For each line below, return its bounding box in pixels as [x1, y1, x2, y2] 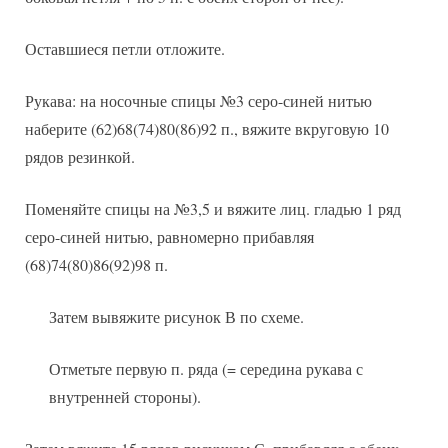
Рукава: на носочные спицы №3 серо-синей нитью [25, 90, 372, 112]
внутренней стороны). [49, 386, 201, 408]
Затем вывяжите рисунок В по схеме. [49, 306, 304, 328]
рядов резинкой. [25, 146, 135, 168]
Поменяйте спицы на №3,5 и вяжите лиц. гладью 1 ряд [25, 198, 401, 220]
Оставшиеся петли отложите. [25, 38, 225, 60]
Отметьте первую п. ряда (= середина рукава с [49, 358, 363, 380]
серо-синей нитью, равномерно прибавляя [25, 226, 314, 248]
